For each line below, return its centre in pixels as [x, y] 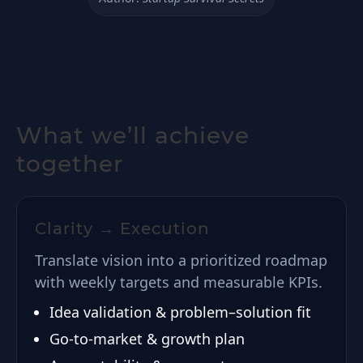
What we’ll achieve [133, 135]
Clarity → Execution [122, 228]
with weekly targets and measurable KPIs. [179, 282]
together [70, 164]
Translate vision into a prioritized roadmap [181, 260]
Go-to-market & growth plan [147, 339]
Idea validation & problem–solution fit [180, 312]
